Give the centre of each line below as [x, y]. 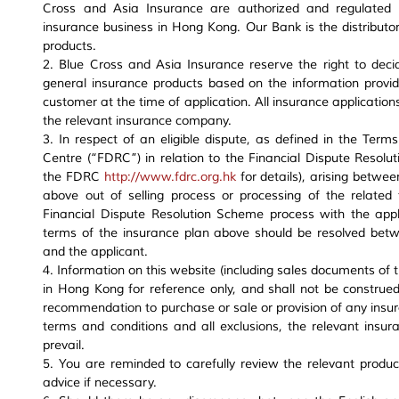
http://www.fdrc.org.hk [170, 177]
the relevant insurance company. [138, 121]
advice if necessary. [100, 383]
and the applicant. [96, 252]
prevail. [64, 346]
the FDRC [73, 177]
